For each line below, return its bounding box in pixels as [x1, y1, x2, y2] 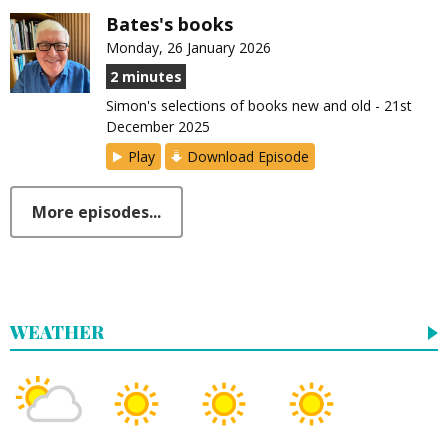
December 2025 [106, 117, 210, 137]
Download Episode [187, 147, 309, 167]
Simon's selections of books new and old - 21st [106, 96, 412, 116]
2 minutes [110, 67, 182, 87]
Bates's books [106, 12, 233, 37]
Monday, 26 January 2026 [106, 38, 271, 58]
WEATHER [10, 320, 104, 345]
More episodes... [32, 201, 161, 224]
